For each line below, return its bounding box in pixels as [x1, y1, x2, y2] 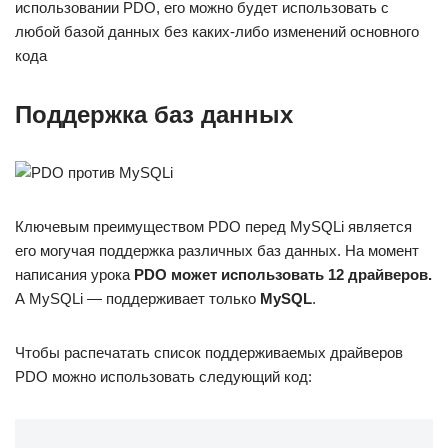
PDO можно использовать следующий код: [15, 368, 312, 385]
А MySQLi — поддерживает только [15, 290, 260, 307]
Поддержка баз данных [15, 101, 293, 128]
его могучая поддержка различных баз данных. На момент [15, 242, 419, 259]
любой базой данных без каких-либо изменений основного [15, 23, 419, 40]
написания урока [15, 266, 134, 283]
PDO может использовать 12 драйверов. [134, 266, 432, 283]
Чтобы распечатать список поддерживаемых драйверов [15, 344, 403, 361]
